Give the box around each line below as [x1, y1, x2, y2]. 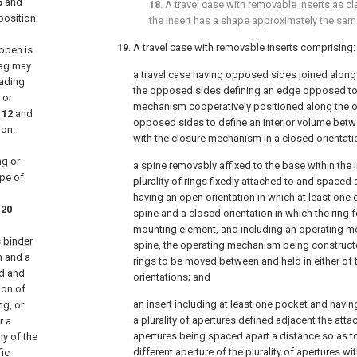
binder [3, 235, 33, 247]
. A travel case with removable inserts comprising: [128, 41, 355, 53]
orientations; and [133, 271, 210, 283]
